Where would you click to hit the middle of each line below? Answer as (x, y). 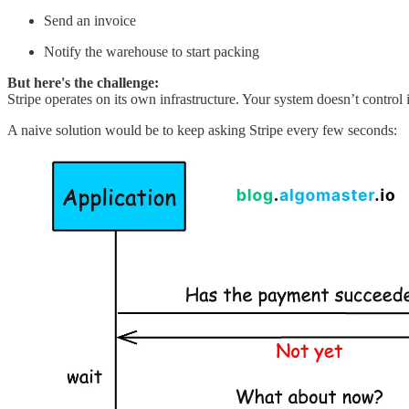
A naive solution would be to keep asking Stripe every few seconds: (202, 130)
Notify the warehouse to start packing (152, 51)
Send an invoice (90, 20)
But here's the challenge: (83, 82)
